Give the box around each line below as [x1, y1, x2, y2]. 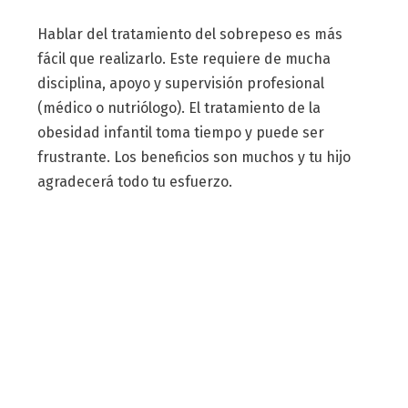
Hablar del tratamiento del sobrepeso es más [36, 25, 342, 44]
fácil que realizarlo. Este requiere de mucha [36, 50, 331, 68]
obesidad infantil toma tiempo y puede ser [36, 124, 324, 142]
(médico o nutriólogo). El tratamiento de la [36, 99, 321, 117]
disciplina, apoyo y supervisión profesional [36, 75, 324, 93]
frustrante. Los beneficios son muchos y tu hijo [36, 148, 351, 167]
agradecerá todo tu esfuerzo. [36, 173, 232, 191]
